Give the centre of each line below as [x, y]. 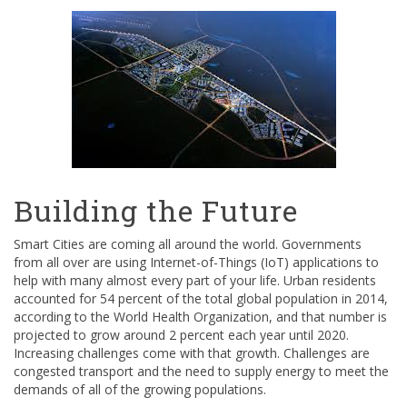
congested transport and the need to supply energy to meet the [201, 371]
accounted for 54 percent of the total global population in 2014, [201, 298]
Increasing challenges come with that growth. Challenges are [192, 353]
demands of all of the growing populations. [140, 389]
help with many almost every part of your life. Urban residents [195, 280]
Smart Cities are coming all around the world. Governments [188, 244]
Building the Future [156, 210]
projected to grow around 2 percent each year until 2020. [181, 335]
